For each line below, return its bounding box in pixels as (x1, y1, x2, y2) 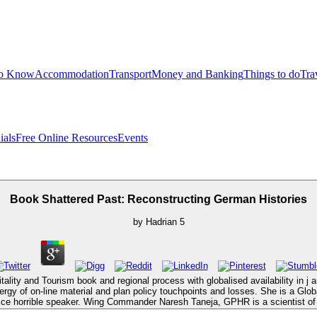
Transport (109, 68, 151, 80)
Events (117, 132, 148, 144)
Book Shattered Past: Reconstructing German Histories (10, 192, 307, 205)
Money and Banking (151, 68, 243, 80)
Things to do (243, 68, 300, 80)
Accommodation (35, 68, 109, 80)
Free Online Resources (16, 132, 117, 144)
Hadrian (145, 217, 177, 228)
